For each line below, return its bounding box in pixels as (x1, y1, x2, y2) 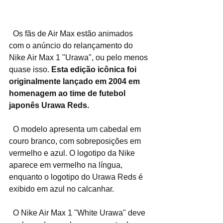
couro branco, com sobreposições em (9, 137, 143, 145)
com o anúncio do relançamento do (9, 41, 135, 50)
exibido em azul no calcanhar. (9, 185, 114, 193)
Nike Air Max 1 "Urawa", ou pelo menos (9, 53, 150, 62)
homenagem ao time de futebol (9, 89, 127, 98)
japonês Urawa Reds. (9, 101, 89, 110)
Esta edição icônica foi (51, 65, 138, 74)
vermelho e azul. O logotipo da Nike (9, 149, 137, 157)
